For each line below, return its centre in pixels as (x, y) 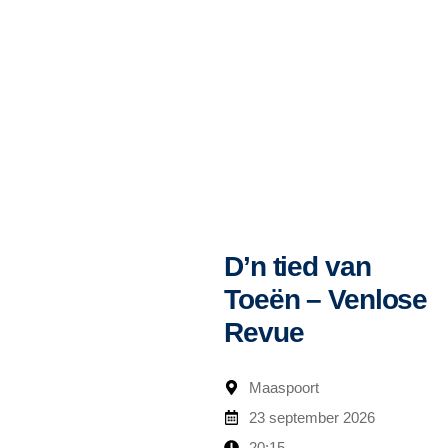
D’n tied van (297, 266)
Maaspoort (284, 387)
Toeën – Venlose (326, 299)
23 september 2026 (312, 417)
